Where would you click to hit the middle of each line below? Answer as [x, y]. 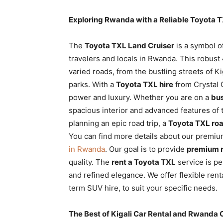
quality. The [90, 162]
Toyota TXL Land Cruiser [129, 46]
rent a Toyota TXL [144, 162]
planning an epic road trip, [114, 123]
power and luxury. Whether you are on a [140, 97]
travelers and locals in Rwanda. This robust [145, 58]
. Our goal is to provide [146, 149]
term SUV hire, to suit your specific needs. [143, 188]
